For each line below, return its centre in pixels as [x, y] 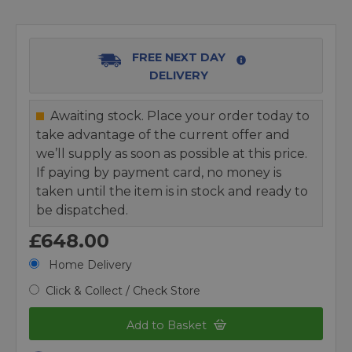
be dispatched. [82, 210]
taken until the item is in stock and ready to [172, 191]
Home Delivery [89, 265]
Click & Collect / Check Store [123, 291]
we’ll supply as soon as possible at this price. [172, 154]
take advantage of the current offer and [163, 135]
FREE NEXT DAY [178, 57]
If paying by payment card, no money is [159, 172]
